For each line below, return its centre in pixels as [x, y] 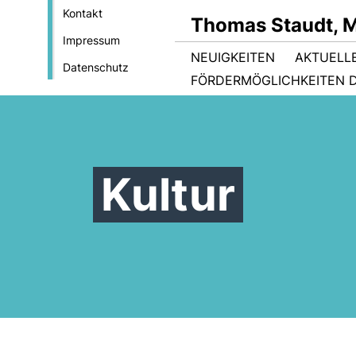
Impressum [91, 40]
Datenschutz [95, 67]
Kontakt [82, 13]
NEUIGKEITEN [233, 57]
